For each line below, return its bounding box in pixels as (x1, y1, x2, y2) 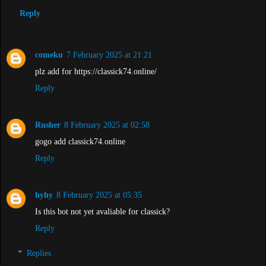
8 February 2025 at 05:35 (56, 190, 142, 200)
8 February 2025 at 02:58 (64, 120, 150, 130)
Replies (27, 248, 52, 258)
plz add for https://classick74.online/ (35, 66, 157, 77)
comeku (35, 50, 63, 60)
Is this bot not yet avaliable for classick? (35, 207, 170, 217)
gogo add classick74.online (35, 137, 125, 147)
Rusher (35, 120, 61, 130)
